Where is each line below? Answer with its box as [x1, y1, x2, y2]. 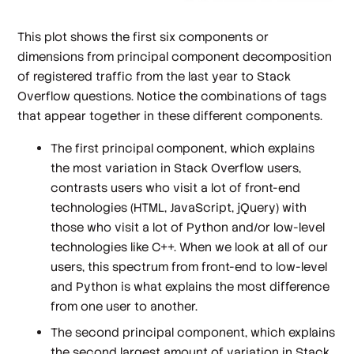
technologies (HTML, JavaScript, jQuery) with [51, 200, 307, 216]
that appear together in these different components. [17, 107, 323, 123]
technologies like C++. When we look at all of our [51, 239, 329, 255]
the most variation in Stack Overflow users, [51, 160, 302, 176]
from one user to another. [51, 299, 198, 314]
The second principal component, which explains [51, 325, 336, 341]
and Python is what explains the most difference [51, 279, 330, 295]
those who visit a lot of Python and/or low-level [51, 220, 326, 235]
